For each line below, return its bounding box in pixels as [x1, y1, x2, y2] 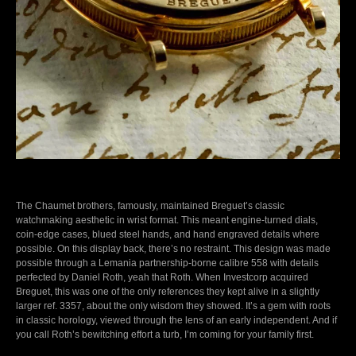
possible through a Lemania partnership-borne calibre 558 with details [16, 257, 319, 269]
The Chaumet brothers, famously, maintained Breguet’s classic [16, 199, 284, 211]
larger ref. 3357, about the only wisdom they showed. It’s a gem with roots [16, 300, 331, 311]
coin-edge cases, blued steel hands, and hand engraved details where [16, 228, 319, 240]
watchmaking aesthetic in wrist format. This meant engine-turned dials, [16, 214, 318, 226]
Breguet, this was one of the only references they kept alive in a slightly [16, 285, 319, 297]
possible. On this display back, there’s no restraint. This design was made [16, 242, 331, 254]
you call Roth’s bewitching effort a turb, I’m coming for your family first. [16, 328, 314, 340]
